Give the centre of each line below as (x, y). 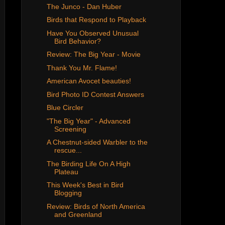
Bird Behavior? (77, 41)
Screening (70, 129)
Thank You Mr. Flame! (82, 68)
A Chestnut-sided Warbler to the (97, 142)
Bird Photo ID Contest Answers (95, 94)
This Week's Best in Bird (85, 185)
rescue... (68, 150)
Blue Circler (65, 108)
